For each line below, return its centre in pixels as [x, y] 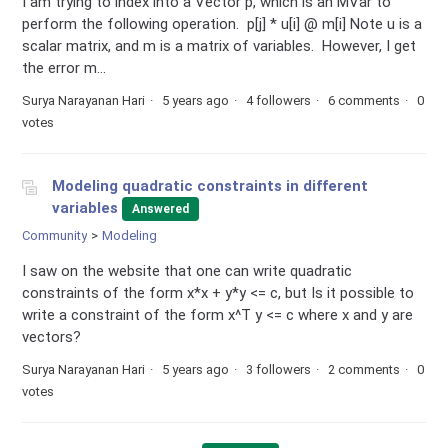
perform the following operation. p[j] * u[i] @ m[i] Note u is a [222, 24]
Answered [161, 208]
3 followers [279, 369]
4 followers [279, 101]
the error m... [64, 68]
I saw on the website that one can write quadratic [187, 270]
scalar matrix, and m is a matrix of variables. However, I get [219, 46]
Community [55, 235]
